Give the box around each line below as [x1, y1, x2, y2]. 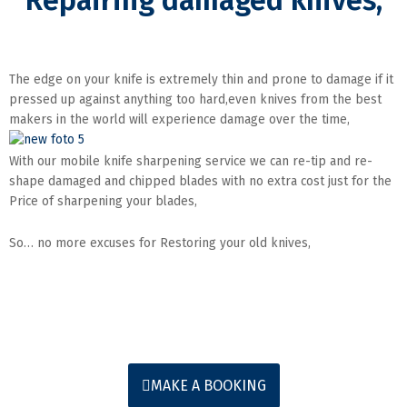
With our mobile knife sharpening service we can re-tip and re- [9, 153, 372, 169]
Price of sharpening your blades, [9, 193, 197, 209]
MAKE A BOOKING [150, 376, 266, 394]
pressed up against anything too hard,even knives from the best [9, 92, 382, 107]
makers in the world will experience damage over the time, [9, 112, 350, 127]
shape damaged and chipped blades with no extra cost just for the [9, 173, 392, 189]
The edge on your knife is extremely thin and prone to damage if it [9, 72, 393, 87]
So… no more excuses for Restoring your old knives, [9, 234, 311, 251]
